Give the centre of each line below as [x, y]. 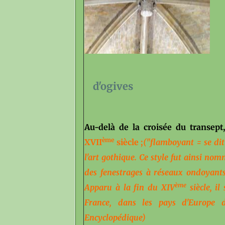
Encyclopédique [114, 217]
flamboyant [172, 142]
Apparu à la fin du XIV [130, 187]
